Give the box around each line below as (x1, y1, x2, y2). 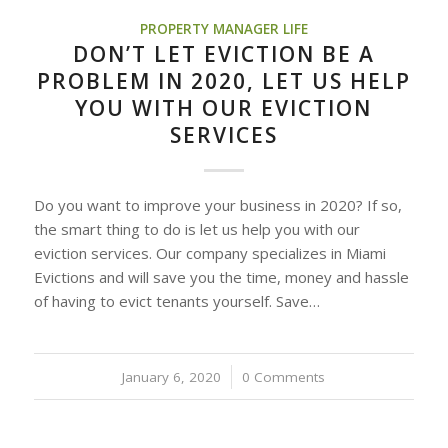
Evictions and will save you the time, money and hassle (33, 267, 409, 288)
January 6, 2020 (122, 368, 222, 387)
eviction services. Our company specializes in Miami (33, 243, 386, 264)
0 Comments (242, 368, 326, 387)
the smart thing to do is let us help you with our (33, 219, 360, 240)
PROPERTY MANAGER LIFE (139, 20, 308, 39)
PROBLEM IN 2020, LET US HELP (36, 67, 411, 96)
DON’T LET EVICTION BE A (72, 40, 375, 69)
